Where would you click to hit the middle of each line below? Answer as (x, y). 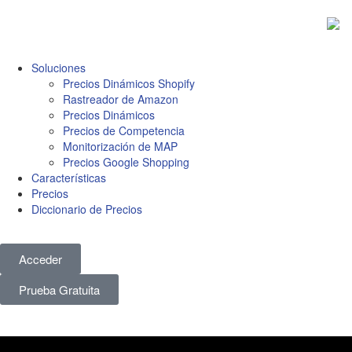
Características (69, 178)
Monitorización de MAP (120, 147)
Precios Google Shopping (126, 162)
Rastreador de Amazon (121, 99)
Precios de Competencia (124, 131)
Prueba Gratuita (59, 290)
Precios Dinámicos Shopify (129, 84)
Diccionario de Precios (87, 209)
